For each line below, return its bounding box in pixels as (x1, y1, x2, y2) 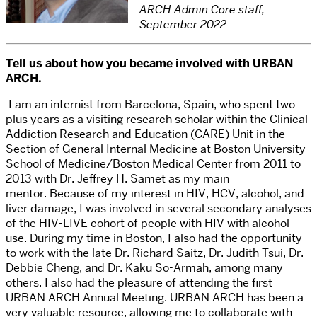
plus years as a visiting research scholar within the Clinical (6, 112, 308, 127)
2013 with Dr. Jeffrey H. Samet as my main (6, 171, 229, 187)
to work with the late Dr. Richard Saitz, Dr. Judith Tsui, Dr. (6, 246, 304, 261)
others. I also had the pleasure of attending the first (6, 275, 272, 291)
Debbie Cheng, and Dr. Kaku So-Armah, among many (6, 260, 283, 276)
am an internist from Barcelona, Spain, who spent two (15, 97, 295, 113)
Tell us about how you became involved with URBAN (6, 56, 293, 71)
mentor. (6, 186, 47, 202)
